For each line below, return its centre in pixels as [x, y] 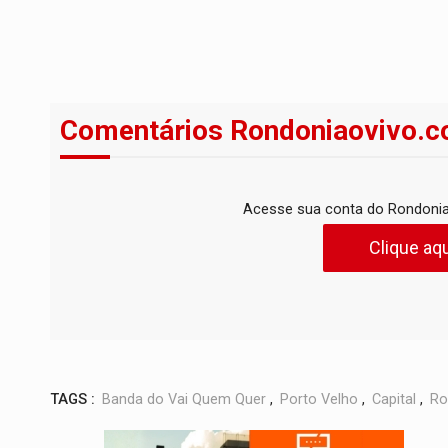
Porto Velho [319, 400]
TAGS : [72, 400]
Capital [394, 400]
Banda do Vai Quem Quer [184, 400]
